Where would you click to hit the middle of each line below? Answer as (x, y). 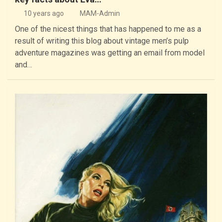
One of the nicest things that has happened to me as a (108, 29)
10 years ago (44, 14)
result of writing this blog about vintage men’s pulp (102, 41)
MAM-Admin (100, 14)
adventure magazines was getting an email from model (110, 53)
